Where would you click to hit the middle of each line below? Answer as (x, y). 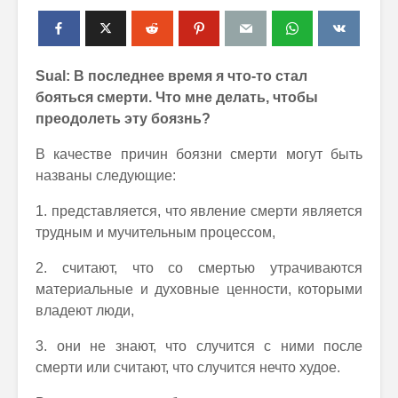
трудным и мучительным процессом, (155, 232)
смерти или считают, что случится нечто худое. (188, 367)
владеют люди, (85, 310)
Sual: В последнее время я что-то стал (171, 76)
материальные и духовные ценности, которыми (199, 289)
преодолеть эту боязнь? (123, 119)
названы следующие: (106, 175)
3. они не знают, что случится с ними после (199, 346)
